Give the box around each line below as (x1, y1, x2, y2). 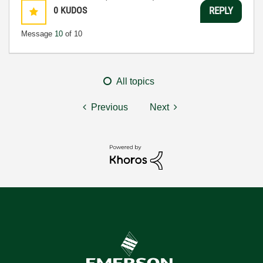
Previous (91, 102, 128, 112)
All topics (116, 76, 154, 86)
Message (21, 29, 55, 38)
